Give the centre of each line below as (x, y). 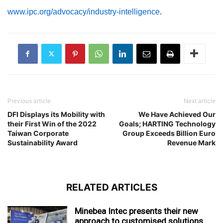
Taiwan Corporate (38, 133)
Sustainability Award (43, 142)
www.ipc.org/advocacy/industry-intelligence (84, 11)
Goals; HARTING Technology (167, 123)
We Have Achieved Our (177, 114)
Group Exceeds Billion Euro (169, 133)
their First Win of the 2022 (52, 123)
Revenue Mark (191, 142)
